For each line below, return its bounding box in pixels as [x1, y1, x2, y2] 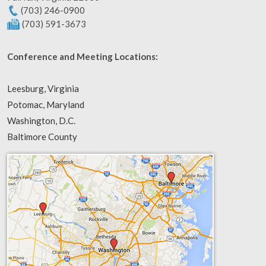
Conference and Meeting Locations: [7, 51, 158, 62]
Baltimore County [7, 131, 77, 142]
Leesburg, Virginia [7, 83, 79, 94]
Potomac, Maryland [7, 99, 84, 110]
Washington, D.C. [7, 115, 75, 126]
